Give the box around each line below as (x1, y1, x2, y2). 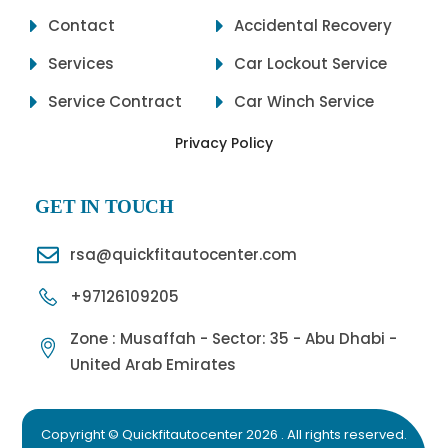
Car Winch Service (234, 90, 375, 112)
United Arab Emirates (70, 354, 237, 376)
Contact (48, 14, 116, 36)
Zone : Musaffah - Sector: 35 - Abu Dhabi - (70, 328, 398, 350)
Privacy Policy (175, 132, 273, 153)
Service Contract (48, 90, 183, 112)
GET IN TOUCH (35, 195, 174, 217)
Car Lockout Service (234, 52, 388, 74)
